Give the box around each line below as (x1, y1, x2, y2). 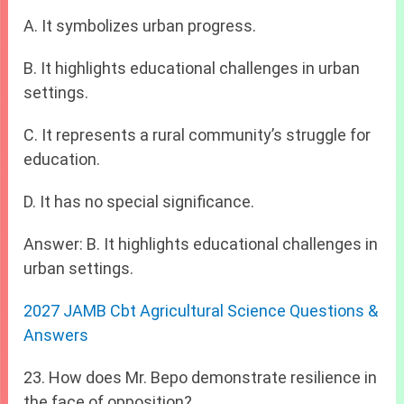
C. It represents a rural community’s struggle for (23, 124, 372, 144)
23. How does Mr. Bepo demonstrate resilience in (23, 367, 378, 387)
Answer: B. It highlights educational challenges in (23, 234, 379, 253)
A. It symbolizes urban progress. (23, 15, 257, 35)
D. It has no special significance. (23, 191, 255, 211)
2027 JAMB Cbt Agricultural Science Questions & (23, 300, 379, 320)
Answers (23, 325, 89, 344)
